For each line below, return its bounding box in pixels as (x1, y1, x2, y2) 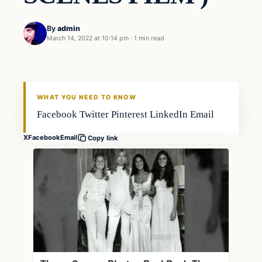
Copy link (88, 133, 118, 142)
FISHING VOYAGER (29, 81, 91, 88)
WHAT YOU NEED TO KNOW (37, 93, 136, 101)
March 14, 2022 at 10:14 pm (47, 35, 129, 43)
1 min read (134, 35, 164, 43)
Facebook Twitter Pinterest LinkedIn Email (37, 108, 215, 120)
